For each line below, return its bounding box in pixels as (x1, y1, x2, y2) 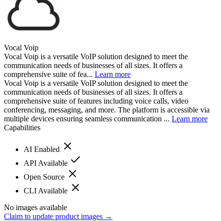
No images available (4, 203, 67, 212)
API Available (24, 158, 70, 167)
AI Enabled (24, 145, 62, 153)
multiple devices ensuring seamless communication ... (4, 114, 172, 123)
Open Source (24, 172, 67, 181)
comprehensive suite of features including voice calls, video (4, 96, 188, 105)
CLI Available (24, 186, 70, 195)
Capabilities (4, 123, 40, 132)
